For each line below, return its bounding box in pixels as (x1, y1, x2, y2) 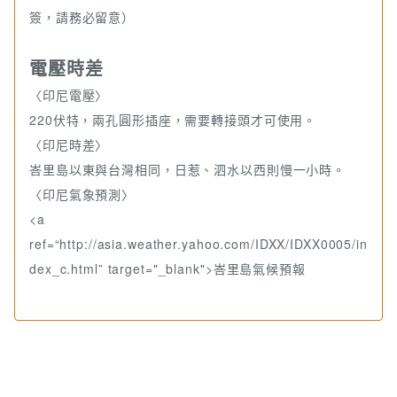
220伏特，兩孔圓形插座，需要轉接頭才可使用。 (29, 111, 317, 129)
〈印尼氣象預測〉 (29, 185, 136, 204)
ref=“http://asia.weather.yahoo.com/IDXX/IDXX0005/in (29, 235, 368, 253)
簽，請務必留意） (29, 8, 136, 27)
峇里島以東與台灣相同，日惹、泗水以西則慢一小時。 (29, 160, 346, 179)
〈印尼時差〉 (29, 136, 109, 154)
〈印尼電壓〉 (29, 86, 109, 105)
